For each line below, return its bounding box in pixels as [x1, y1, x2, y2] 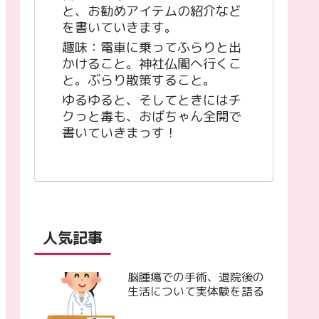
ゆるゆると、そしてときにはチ [62, 91, 241, 110]
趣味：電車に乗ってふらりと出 [62, 38, 241, 57]
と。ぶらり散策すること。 [62, 71, 216, 90]
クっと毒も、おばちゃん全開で [62, 108, 241, 126]
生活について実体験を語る [127, 283, 264, 299]
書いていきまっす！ [62, 124, 177, 142]
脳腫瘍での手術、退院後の [127, 268, 264, 285]
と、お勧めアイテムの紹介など [62, 1, 241, 20]
